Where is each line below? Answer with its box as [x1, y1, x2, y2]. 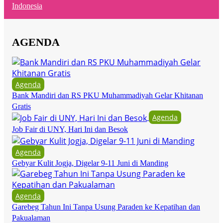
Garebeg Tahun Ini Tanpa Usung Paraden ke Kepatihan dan [12, 202, 200, 211]
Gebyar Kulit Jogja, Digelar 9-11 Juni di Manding [12, 158, 168, 167]
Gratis [12, 102, 31, 111]
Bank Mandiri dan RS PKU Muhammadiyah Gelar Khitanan [12, 91, 203, 100]
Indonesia [12, 1, 42, 10]
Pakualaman [12, 213, 50, 222]
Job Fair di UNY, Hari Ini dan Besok [12, 125, 128, 134]
